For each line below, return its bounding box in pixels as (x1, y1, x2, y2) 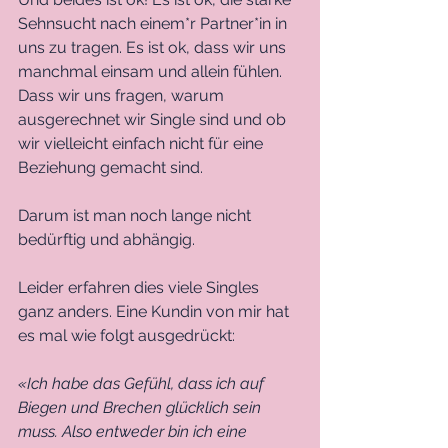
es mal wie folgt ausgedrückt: (18, 325, 235, 345)
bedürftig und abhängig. (18, 229, 195, 249)
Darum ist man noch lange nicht (18, 205, 255, 225)
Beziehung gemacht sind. (18, 157, 203, 177)
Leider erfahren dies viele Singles (18, 277, 263, 297)
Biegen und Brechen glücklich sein (18, 397, 265, 417)
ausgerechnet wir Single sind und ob (18, 109, 290, 129)
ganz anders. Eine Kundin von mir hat (18, 301, 293, 321)
